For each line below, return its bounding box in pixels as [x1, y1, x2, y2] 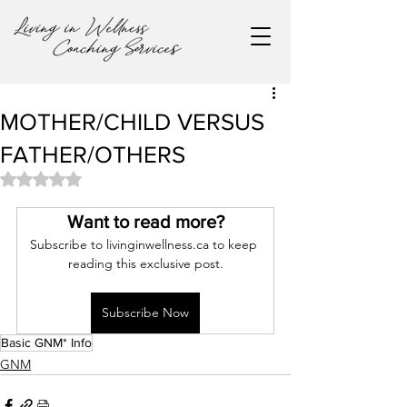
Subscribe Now [102, 304, 189, 321]
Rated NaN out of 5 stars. [40, 170, 182, 184]
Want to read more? [66, 212, 224, 232]
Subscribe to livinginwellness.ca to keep [30, 236, 261, 253]
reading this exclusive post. [67, 255, 223, 272]
